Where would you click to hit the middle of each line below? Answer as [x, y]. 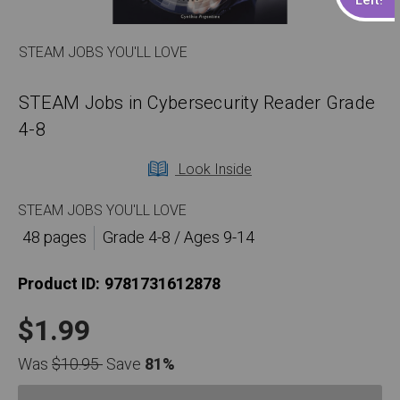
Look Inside [213, 170]
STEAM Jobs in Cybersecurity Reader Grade [197, 104]
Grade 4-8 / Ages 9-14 [178, 238]
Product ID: [59, 285]
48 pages [54, 238]
